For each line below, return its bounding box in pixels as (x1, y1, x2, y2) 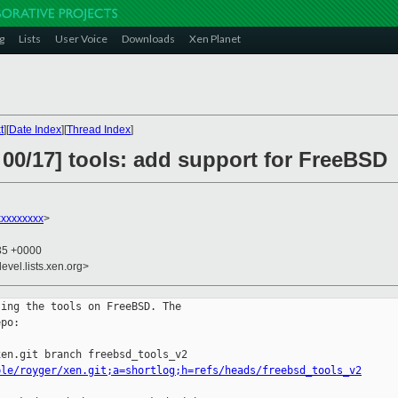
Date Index (9, 123, 61, 136)
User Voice (55, 32, 107, 45)
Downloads (122, 32, 175, 45)
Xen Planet (189, 32, 241, 45)
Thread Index (67, 123, 131, 136)
